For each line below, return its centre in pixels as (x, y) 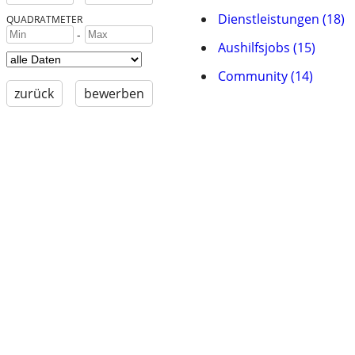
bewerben (114, 94)
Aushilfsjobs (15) (267, 48)
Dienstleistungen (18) (281, 19)
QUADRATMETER (44, 19)
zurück (34, 94)
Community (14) (265, 76)
